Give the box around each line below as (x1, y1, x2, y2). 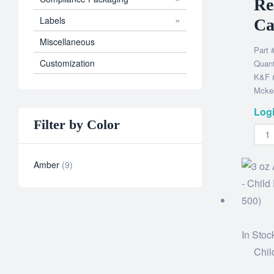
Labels (40, 14, 65, 26)
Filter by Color (34, 117, 120, 132)
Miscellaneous (40, 35, 95, 48)
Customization (40, 57, 95, 69)
